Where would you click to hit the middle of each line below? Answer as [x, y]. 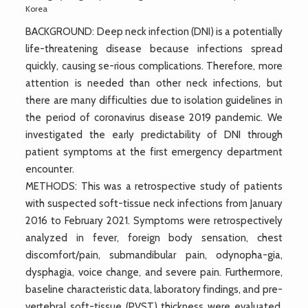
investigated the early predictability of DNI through [154, 134]
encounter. [50, 169]
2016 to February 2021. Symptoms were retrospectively [154, 220]
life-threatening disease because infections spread [154, 48]
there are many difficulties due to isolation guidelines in [154, 100]
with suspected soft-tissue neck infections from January [154, 203]
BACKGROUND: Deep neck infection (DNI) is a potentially [154, 31]
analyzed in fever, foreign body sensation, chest [154, 238]
